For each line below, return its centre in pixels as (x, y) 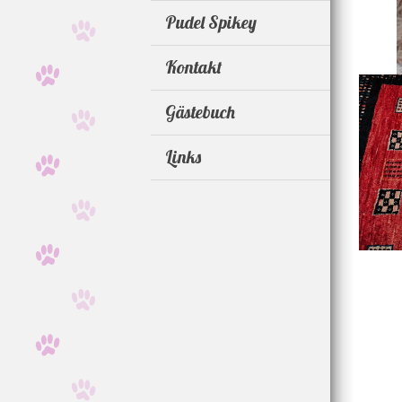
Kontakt (193, 68)
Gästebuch (200, 113)
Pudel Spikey (211, 23)
